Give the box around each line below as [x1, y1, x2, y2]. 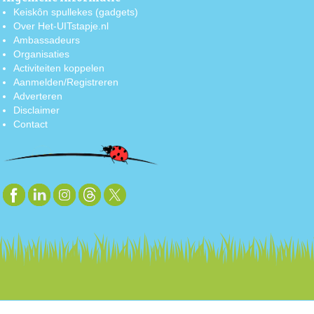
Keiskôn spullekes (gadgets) [13, 6, 139, 18]
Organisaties [13, 48, 70, 60]
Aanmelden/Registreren [13, 76, 119, 88]
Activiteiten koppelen [13, 62, 105, 74]
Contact [13, 118, 48, 130]
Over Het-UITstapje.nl [13, 20, 109, 32]
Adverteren [13, 90, 63, 102]
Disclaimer [13, 104, 60, 116]
